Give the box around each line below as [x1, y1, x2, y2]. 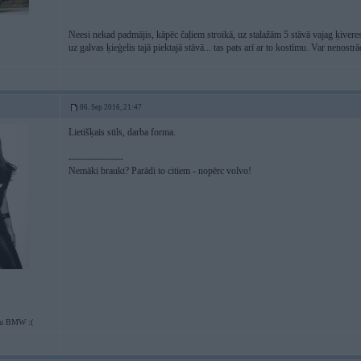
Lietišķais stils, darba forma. [68, 127, 176, 138]
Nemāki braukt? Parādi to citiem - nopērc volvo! [68, 165, 251, 176]
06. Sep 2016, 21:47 [80, 103, 142, 111]
